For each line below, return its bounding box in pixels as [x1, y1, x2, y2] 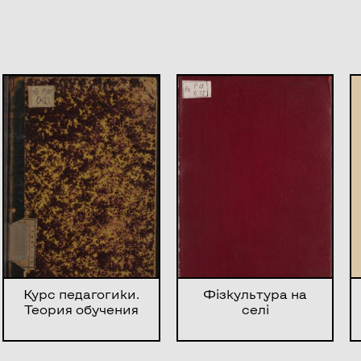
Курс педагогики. [23, 285, 139, 301]
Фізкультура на [203, 285, 308, 301]
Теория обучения [23, 301, 139, 317]
